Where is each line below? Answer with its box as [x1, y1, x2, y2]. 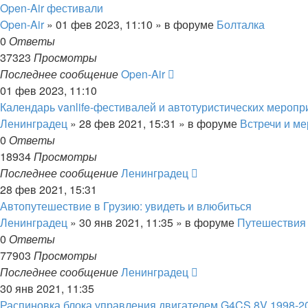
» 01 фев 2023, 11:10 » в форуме [44, 16, 217, 32]
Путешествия [237, 214, 306, 230]
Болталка [217, 16, 265, 32]
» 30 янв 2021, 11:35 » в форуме [67, 214, 237, 230]
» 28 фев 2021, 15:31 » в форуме [67, 115, 240, 131]
